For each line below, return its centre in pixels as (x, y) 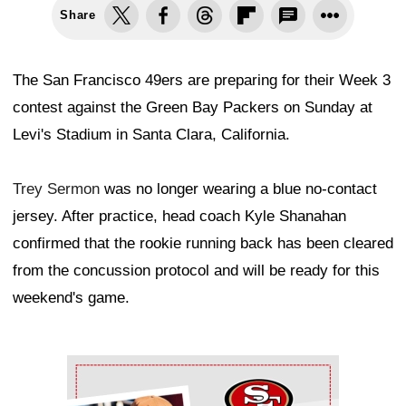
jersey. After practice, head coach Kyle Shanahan (179, 217)
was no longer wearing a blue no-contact (238, 189)
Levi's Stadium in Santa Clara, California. (151, 135)
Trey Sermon (56, 189)
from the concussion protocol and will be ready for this (196, 271)
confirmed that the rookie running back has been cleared (203, 244)
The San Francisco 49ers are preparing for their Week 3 (202, 81)
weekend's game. (71, 298)
